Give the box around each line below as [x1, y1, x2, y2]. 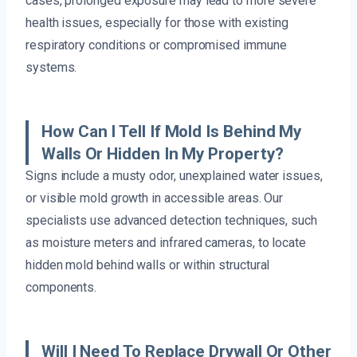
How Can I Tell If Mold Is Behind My [41, 121, 302, 141]
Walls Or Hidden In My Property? [41, 143, 284, 163]
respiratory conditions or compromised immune [25, 37, 287, 53]
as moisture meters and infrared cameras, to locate [25, 234, 307, 250]
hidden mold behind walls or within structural [25, 257, 270, 273]
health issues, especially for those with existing [25, 14, 289, 30]
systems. [25, 59, 77, 75]
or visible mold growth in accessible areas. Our [25, 190, 284, 206]
